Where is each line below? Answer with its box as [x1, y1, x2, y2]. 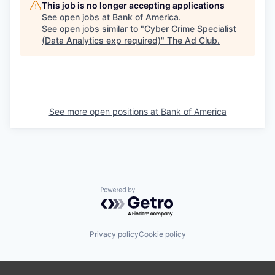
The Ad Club [167, 35, 217, 45]
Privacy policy [89, 229, 139, 239]
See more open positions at [48, 106, 161, 117]
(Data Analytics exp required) [42, 35, 161, 45]
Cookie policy [138, 229, 186, 239]
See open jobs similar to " [42, 23, 144, 34]
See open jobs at [42, 12, 112, 22]
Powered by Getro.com [100, 187, 208, 199]
